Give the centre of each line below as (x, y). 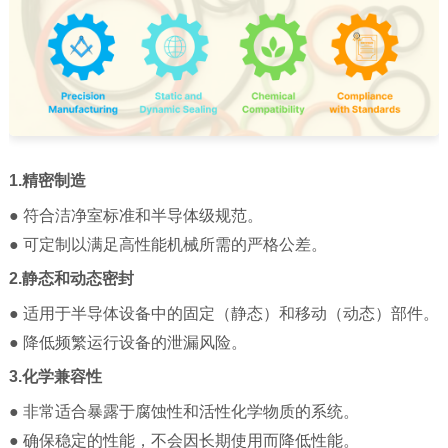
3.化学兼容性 (55, 376)
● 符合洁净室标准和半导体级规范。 (135, 215)
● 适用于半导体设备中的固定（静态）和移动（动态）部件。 (223, 313)
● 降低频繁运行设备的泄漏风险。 (127, 342)
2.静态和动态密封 (71, 278)
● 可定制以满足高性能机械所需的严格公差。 (167, 244)
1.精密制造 (47, 180)
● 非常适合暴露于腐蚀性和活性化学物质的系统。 (183, 411)
